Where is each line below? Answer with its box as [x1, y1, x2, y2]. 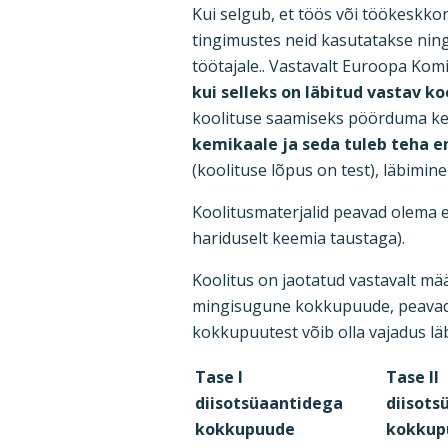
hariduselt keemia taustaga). [192, 227, 405, 249]
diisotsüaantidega [195, 392, 343, 414]
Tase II [386, 366, 439, 388]
